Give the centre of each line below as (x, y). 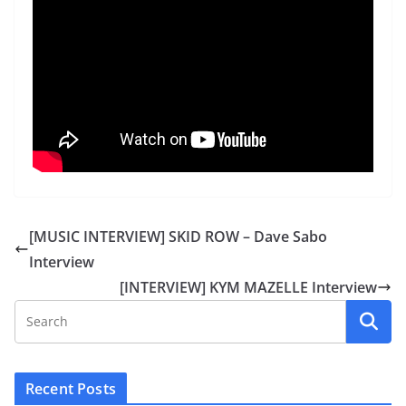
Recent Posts (71, 389)
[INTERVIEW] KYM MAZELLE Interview (248, 288)
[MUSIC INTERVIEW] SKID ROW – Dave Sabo (178, 237)
